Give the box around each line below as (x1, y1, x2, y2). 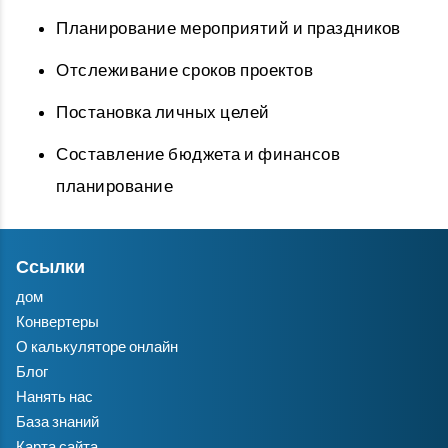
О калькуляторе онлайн (16, 338, 178, 355)
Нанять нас (16, 388, 93, 405)
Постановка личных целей (56, 102, 270, 121)
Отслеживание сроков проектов (56, 60, 313, 79)
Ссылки (16, 256, 85, 277)
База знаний (16, 413, 99, 430)
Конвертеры (16, 313, 99, 330)
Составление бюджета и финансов (56, 144, 340, 163)
